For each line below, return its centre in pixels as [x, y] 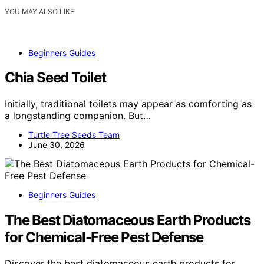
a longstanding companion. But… [78, 116]
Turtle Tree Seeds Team [74, 135]
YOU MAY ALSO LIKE [39, 11]
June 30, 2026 [57, 145]
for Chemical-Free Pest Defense [104, 237]
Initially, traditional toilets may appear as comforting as [128, 104]
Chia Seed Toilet [55, 78]
